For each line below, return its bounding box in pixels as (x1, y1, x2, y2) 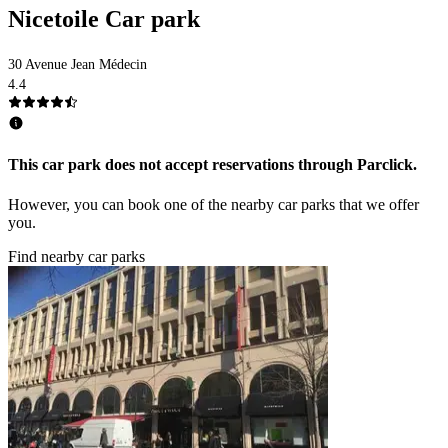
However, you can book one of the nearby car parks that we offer (8, 195, 419, 213)
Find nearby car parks (8, 247, 145, 265)
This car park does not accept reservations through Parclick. (8, 156, 417, 174)
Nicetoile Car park (8, 6, 200, 33)
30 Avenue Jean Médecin (8, 57, 147, 73)
